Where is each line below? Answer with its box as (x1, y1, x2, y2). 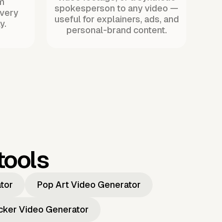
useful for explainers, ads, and (54, 13, 179, 24)
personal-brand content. (66, 24, 167, 35)
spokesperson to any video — (55, 2, 178, 13)
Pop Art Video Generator (37, 179, 141, 190)
